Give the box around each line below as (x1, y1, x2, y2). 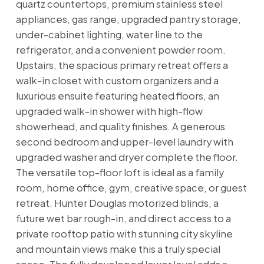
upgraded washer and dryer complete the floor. (15, 150, 238, 163)
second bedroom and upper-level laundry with (15, 135, 233, 148)
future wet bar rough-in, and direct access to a (15, 212, 231, 225)
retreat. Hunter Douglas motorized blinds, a (15, 196, 219, 209)
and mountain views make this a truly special (15, 242, 220, 255)
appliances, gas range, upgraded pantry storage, (15, 12, 241, 25)
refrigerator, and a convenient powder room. (15, 43, 226, 56)
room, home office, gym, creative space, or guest (15, 181, 247, 194)
